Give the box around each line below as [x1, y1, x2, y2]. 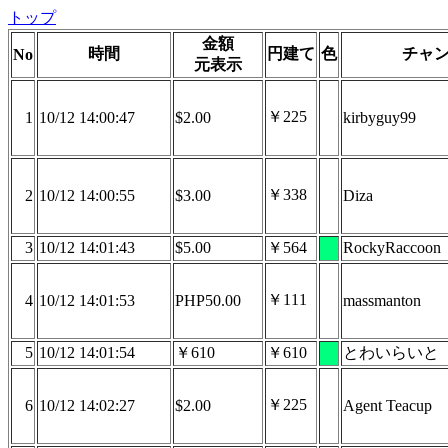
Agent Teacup [343, 397, 432, 414]
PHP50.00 [175, 292, 241, 309]
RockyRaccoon [343, 239, 441, 256]
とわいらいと [343, 344, 439, 361]
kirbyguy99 [343, 109, 416, 126]
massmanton [343, 292, 421, 309]
